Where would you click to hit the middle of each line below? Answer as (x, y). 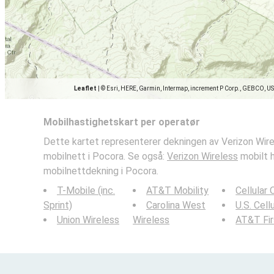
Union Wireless (88, 220)
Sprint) (58, 205)
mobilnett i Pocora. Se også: (105, 156)
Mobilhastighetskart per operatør (122, 122)
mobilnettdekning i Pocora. (101, 171)
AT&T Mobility (178, 191)
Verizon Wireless (202, 156)
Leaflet (85, 88)
